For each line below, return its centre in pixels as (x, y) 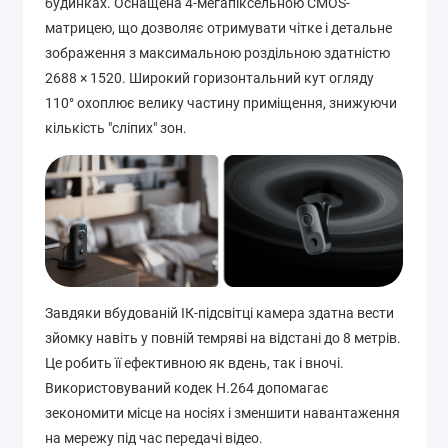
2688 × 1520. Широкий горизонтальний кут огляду (209, 78)
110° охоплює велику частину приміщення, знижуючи (221, 103)
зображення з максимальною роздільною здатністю (217, 53)
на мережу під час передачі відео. (154, 437)
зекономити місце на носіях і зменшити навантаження (222, 412)
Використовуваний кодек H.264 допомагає (187, 387)
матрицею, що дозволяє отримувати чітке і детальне (218, 28)
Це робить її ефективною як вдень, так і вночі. (194, 362)
